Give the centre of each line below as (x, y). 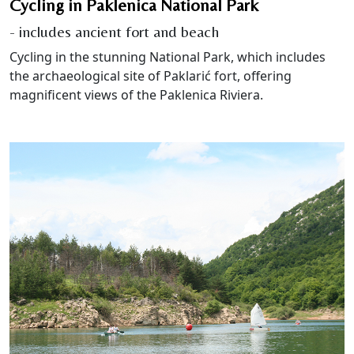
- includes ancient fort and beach (114, 31)
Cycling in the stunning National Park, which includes (168, 56)
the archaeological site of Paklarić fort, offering (151, 75)
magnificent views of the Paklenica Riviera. (136, 94)
